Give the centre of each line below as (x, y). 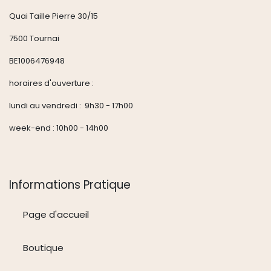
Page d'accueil (56, 215)
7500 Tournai (34, 38)
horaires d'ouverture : (51, 83)
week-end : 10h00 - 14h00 (60, 128)
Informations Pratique (71, 185)
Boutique (43, 247)
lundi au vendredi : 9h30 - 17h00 (71, 105)
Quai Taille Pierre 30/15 (54, 16)
